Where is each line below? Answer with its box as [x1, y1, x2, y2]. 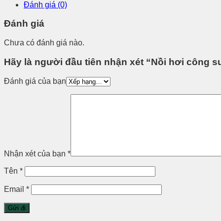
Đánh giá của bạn [4, 76, 66, 85]
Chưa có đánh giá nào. [4, 38, 84, 47]
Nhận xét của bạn [4, 149, 68, 158]
